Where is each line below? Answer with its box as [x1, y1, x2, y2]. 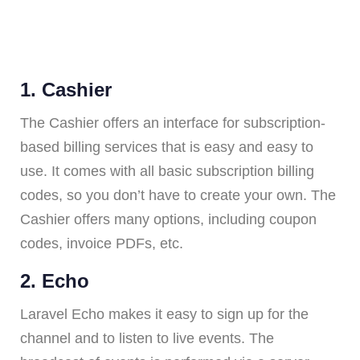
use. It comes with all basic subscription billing [20, 163, 314, 180]
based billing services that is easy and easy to [20, 139, 313, 156]
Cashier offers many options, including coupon [20, 211, 317, 228]
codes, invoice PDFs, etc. [20, 235, 183, 252]
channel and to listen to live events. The [20, 330, 274, 347]
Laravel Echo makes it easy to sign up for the [20, 306, 309, 323]
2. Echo [20, 270, 89, 292]
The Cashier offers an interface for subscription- [20, 115, 325, 132]
